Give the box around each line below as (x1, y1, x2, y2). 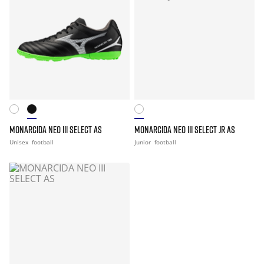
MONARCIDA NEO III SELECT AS (9, 124, 102, 136)
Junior (134, 138, 153, 146)
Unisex (9, 138, 30, 146)
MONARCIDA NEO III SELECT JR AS (134, 124, 235, 136)
